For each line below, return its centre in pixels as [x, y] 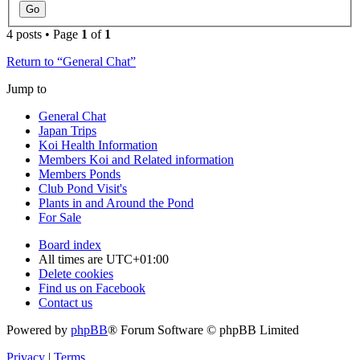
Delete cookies [76, 274]
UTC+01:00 [137, 260]
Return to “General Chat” [71, 62]
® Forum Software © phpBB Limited [203, 330]
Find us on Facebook [92, 288]
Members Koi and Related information [136, 160]
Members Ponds [80, 174]
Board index [70, 245]
